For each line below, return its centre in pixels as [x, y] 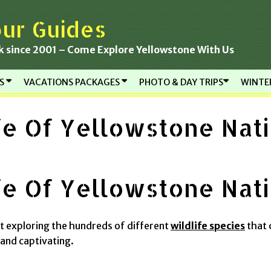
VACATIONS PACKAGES [72, 82]
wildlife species [208, 226]
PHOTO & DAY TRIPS [181, 82]
